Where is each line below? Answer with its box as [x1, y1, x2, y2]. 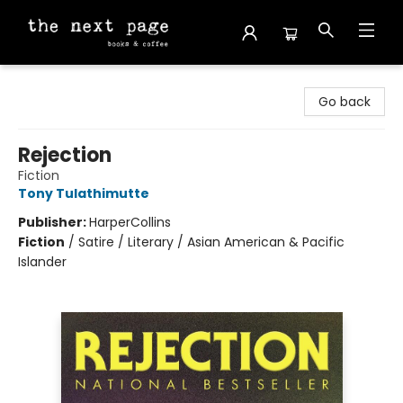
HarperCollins [89, 213, 171, 231]
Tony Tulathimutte [18, 184, 149, 202]
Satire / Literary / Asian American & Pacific [78, 233, 345, 251]
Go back [318, 93, 371, 111]
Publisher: [18, 213, 89, 231]
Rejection [18, 141, 112, 169]
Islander [18, 253, 67, 271]
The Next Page [13, 73, 104, 91]
